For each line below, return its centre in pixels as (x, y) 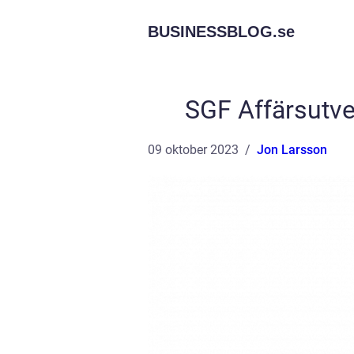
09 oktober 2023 (193, 150)
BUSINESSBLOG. (213, 32)
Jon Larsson (292, 150)
